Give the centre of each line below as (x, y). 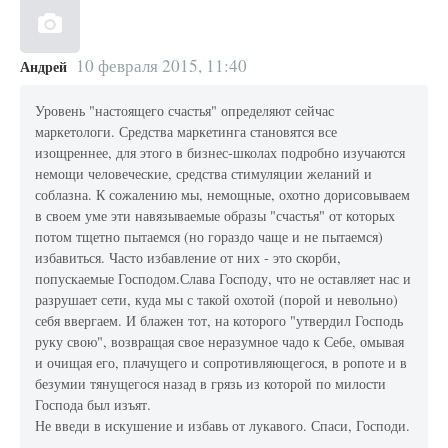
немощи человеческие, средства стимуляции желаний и (204, 174)
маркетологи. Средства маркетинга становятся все (186, 132)
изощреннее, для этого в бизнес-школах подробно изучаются (220, 153)
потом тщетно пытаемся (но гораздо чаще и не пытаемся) (209, 237)
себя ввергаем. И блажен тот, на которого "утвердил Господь (219, 321)
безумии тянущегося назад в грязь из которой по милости (211, 384)
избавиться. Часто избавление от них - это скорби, (188, 258)
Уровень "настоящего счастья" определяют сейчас (185, 111)
